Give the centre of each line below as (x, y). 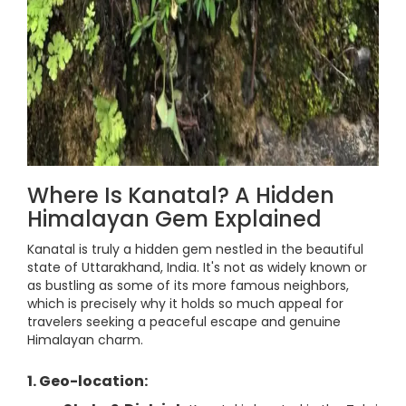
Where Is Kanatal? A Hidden (181, 195)
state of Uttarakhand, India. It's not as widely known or (197, 267)
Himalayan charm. (85, 340)
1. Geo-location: (87, 381)
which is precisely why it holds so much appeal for (185, 304)
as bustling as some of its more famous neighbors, (188, 285)
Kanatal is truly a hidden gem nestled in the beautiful (195, 249)
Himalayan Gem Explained (174, 219)
